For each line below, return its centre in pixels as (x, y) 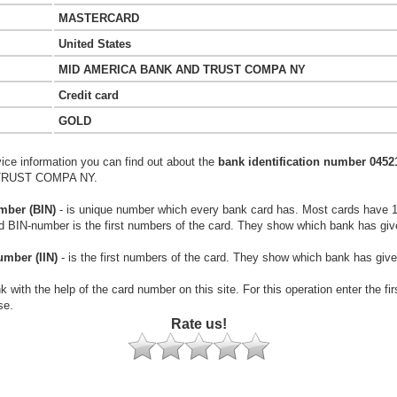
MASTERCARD (99, 18)
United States (95, 44)
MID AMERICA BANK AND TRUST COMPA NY (182, 70)
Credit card (89, 95)
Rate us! (198, 324)
